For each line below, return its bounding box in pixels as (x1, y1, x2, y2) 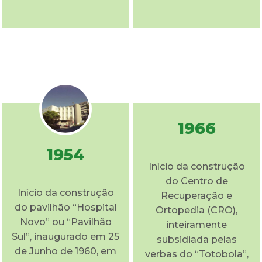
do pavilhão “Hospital (14, 201, 117, 213)
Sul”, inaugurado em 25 (12, 230, 119, 242)
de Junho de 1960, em (15, 245, 116, 257)
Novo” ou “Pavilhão (19, 216, 112, 227)
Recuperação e (161, 189, 232, 201)
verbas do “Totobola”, (144, 248, 249, 260)
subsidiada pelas (156, 233, 237, 245)
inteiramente (166, 219, 227, 230)
